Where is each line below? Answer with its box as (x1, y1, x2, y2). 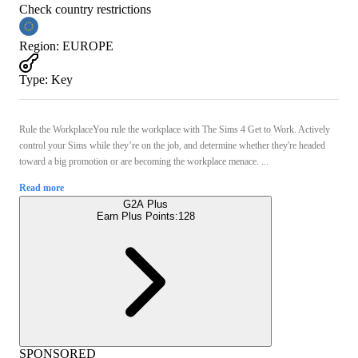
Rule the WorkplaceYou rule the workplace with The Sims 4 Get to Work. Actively (19, 123, 330, 135)
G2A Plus (123, 197, 168, 210)
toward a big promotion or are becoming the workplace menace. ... (19, 155, 268, 167)
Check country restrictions (19, 2, 151, 16)
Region (19, 38, 56, 53)
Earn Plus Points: (96, 209, 178, 222)
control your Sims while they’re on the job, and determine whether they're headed (19, 139, 325, 151)
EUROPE (62, 38, 113, 53)
